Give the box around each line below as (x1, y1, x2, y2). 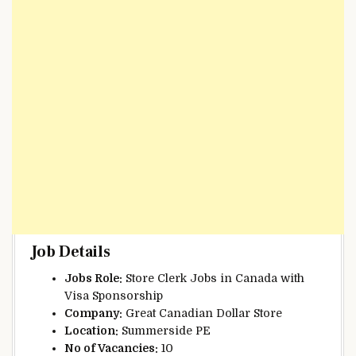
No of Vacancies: (64, 341, 158, 354)
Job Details (31, 241, 110, 262)
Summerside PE (118, 323, 211, 337)
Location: (64, 323, 118, 337)
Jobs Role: (64, 271, 122, 284)
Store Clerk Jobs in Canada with (122, 271, 304, 284)
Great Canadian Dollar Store (122, 306, 282, 319)
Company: (64, 306, 122, 319)
